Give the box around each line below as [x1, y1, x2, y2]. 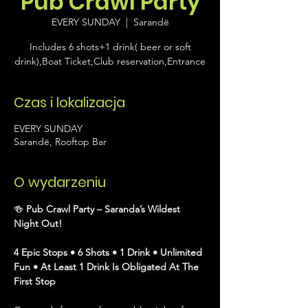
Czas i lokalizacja [14, 93, 125, 113]
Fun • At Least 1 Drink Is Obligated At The [14, 261, 201, 274]
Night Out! [14, 217, 62, 230]
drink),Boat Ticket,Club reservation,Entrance [14, 55, 206, 68]
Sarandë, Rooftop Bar [14, 135, 107, 148]
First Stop [14, 275, 56, 288]
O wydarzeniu [14, 173, 106, 192]
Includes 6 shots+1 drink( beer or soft [29, 41, 191, 54]
